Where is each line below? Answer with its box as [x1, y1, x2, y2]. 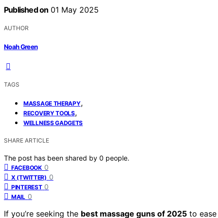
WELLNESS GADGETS [23, 119, 83, 127]
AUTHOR [4, 24, 29, 32]
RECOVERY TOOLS [23, 109, 75, 117]
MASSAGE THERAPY [23, 99, 81, 107]
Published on [4, 5, 49, 15]
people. [106, 153, 129, 162]
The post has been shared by [4, 153, 99, 162]
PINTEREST [11, 183, 42, 191]
